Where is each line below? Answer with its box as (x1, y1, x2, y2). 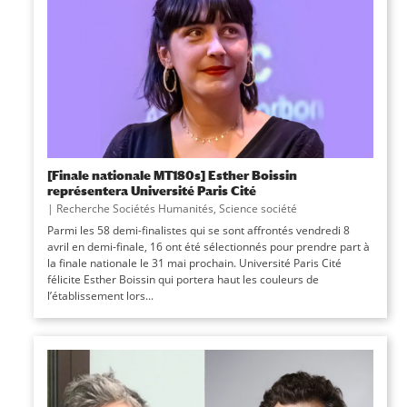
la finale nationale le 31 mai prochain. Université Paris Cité (46, 254, 342, 271)
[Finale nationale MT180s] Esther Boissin (46, 166, 297, 183)
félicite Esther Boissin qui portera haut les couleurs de (46, 271, 319, 287)
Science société (218, 200, 297, 216)
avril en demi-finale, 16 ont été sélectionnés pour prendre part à (46, 238, 370, 254)
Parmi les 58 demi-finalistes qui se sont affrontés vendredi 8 (46, 222, 350, 238)
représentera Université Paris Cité (46, 182, 256, 198)
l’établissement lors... (46, 287, 154, 303)
